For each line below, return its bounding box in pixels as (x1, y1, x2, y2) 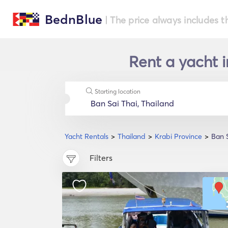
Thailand (118, 132, 146, 141)
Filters (90, 153, 112, 163)
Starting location (94, 88, 140, 95)
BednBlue (44, 12, 103, 27)
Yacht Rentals (65, 132, 108, 141)
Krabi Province (155, 132, 202, 141)
